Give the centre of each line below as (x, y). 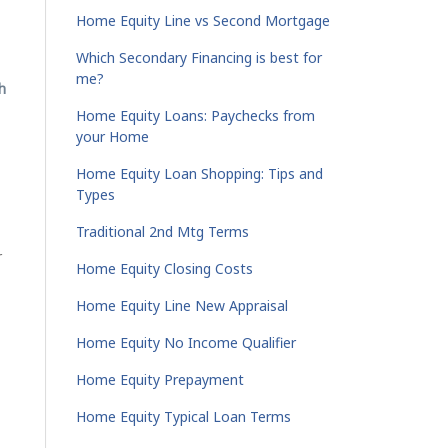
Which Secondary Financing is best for (199, 57)
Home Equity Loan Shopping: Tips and (199, 173)
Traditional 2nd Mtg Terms (162, 231)
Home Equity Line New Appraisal (182, 305)
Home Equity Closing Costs (164, 268)
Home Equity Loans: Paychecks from (195, 115)
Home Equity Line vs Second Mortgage (203, 20)
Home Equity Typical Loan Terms (183, 416)
